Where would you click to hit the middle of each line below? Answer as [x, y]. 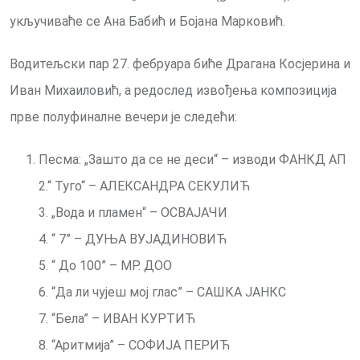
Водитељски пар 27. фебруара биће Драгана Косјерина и [180, 64]
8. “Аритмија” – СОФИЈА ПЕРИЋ [135, 346]
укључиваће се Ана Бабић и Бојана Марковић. [147, 22]
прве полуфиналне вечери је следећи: [123, 117]
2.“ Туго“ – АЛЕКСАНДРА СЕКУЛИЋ [145, 186]
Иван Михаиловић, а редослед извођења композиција [173, 91]
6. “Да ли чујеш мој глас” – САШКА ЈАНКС [162, 292]
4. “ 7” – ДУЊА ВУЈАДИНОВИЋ [133, 239]
